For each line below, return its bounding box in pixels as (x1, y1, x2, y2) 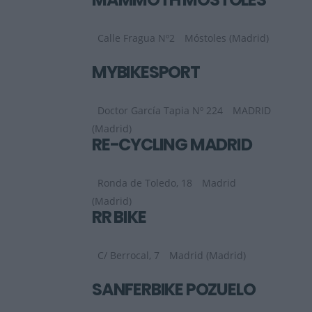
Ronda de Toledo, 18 (97, 176, 192, 190)
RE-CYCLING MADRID (92, 133, 252, 157)
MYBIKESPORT (92, 61, 200, 84)
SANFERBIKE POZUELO (92, 278, 256, 302)
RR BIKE (92, 205, 146, 229)
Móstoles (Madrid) (185, 31, 269, 45)
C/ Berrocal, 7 (97, 249, 159, 263)
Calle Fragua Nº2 (97, 31, 175, 45)
